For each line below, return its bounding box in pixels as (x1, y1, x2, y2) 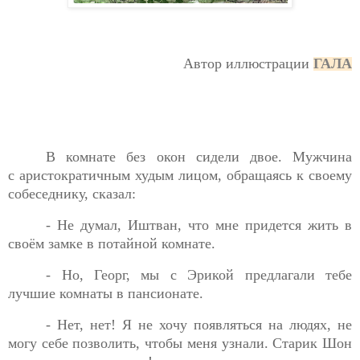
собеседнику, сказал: (8, 186, 136, 202)
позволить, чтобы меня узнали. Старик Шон (72, 334, 353, 351)
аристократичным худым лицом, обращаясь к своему (19, 167, 352, 184)
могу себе (8, 334, 73, 351)
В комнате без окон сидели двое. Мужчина (46, 149, 352, 166)
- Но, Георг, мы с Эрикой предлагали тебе (46, 267, 352, 284)
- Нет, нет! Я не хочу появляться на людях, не (46, 316, 352, 333)
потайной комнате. (98, 235, 215, 252)
